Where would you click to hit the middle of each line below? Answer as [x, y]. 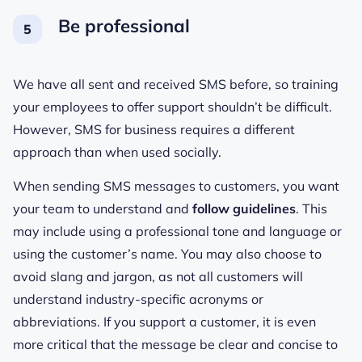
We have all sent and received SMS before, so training [176, 84]
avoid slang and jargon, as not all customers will [158, 277]
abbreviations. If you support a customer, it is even [164, 322]
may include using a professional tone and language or [177, 232]
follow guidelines [244, 209]
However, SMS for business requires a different [154, 130]
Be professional [124, 26]
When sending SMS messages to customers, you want [176, 186]
